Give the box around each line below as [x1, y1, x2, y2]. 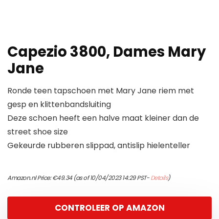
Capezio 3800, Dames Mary [7, 42, 206, 62]
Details [150, 174, 168, 182]
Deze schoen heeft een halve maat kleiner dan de [7, 112, 199, 124]
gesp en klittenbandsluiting [7, 99, 111, 110]
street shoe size [7, 126, 68, 138]
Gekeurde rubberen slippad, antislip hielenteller [7, 140, 190, 152]
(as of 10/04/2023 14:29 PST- [72, 174, 151, 182]
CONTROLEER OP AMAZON [54, 202, 165, 214]
